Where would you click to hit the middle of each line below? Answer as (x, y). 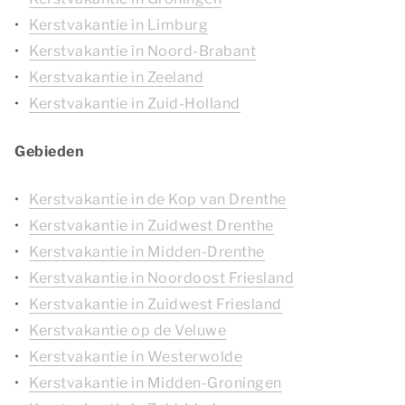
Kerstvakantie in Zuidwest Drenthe (151, 226)
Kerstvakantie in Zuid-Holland (135, 104)
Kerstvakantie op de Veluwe (127, 330)
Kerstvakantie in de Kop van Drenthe (158, 199)
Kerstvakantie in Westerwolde (136, 357)
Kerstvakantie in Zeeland (116, 77)
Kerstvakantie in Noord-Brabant (142, 51)
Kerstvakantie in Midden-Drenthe (147, 252)
